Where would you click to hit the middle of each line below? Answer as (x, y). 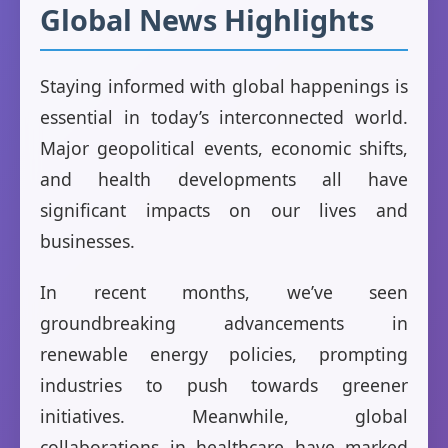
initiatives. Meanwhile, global (224, 416)
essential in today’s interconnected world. (224, 117)
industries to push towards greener (224, 385)
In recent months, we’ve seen (224, 292)
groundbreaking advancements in (224, 323)
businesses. (87, 241)
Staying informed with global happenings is (224, 86)
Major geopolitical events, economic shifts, (224, 148)
